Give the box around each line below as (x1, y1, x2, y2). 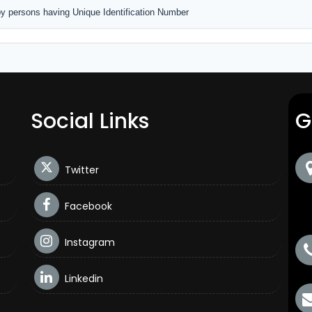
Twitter (61, 163, 99, 177)
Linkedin (61, 272, 103, 286)
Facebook (61, 199, 112, 213)
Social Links (30, 107, 149, 136)
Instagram (61, 235, 115, 249)
